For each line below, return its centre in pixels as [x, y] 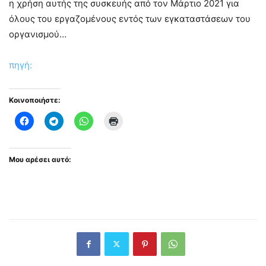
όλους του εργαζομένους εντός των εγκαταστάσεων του [130, 18]
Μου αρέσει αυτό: [40, 159]
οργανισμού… [38, 34]
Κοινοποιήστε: [35, 100]
